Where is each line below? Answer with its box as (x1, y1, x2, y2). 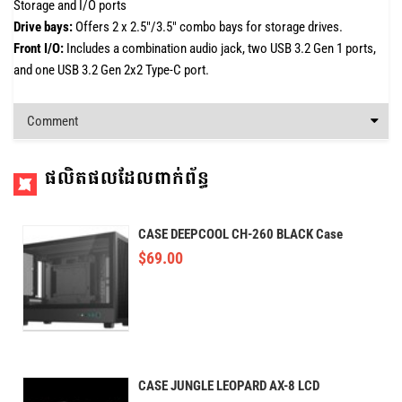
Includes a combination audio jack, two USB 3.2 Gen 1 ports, (64, 39, 376, 57)
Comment (27, 112, 78, 129)
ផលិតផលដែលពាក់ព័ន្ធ (45, 166, 210, 188)
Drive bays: (13, 18, 73, 35)
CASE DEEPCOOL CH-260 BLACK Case (138, 225, 344, 242)
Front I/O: (13, 39, 64, 57)
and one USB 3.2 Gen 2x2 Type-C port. (13, 61, 209, 78)
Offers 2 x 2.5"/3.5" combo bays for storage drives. (73, 18, 343, 35)
